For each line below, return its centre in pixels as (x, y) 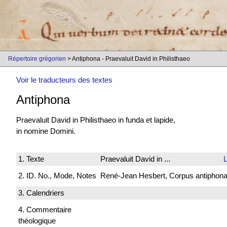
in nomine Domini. (46, 131)
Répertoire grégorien (37, 59)
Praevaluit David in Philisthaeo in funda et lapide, (96, 120)
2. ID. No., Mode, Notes (57, 176)
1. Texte (31, 159)
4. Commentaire (45, 210)
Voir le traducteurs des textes (64, 80)
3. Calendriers (41, 193)
